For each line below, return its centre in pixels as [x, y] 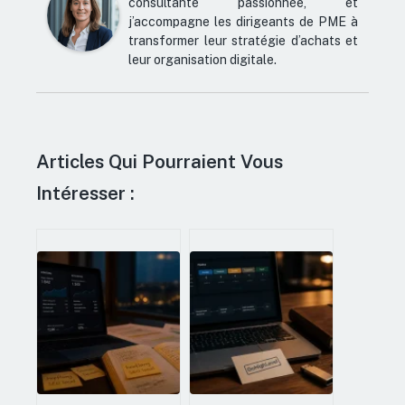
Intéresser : [85, 194]
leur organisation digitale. [202, 60]
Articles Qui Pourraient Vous [160, 162]
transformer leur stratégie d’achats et [243, 41]
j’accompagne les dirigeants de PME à [243, 22]
